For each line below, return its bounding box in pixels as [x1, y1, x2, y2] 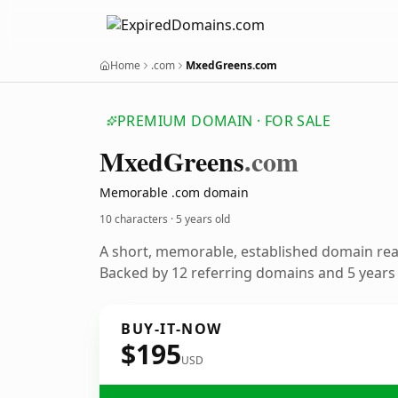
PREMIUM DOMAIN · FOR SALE [117, 111, 330, 131]
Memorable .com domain [99, 184, 249, 201]
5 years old [176, 211, 230, 227]
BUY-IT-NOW [121, 319, 222, 338]
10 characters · [99, 211, 176, 227]
